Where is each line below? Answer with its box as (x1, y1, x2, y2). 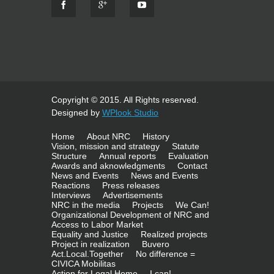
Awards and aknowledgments (51, 161, 165, 171)
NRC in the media (51, 200, 120, 210)
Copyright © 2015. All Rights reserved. (51, 95, 199, 105)
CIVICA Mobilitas (51, 259, 116, 268)
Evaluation (168, 151, 209, 161)
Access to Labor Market (51, 220, 143, 229)
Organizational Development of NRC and (51, 210, 209, 220)
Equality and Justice (51, 229, 128, 239)
